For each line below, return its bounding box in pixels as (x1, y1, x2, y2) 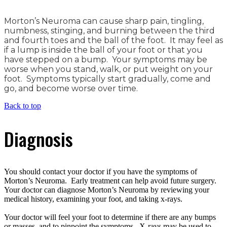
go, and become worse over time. (4, 83, 140, 93)
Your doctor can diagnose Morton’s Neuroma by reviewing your (4, 185, 209, 195)
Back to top (4, 101, 41, 110)
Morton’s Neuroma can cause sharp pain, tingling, (4, 16, 204, 26)
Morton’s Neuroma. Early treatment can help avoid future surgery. (4, 176, 218, 185)
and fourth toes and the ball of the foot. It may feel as (4, 35, 223, 45)
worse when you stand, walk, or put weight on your (4, 64, 213, 74)
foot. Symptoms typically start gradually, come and (4, 73, 211, 84)
